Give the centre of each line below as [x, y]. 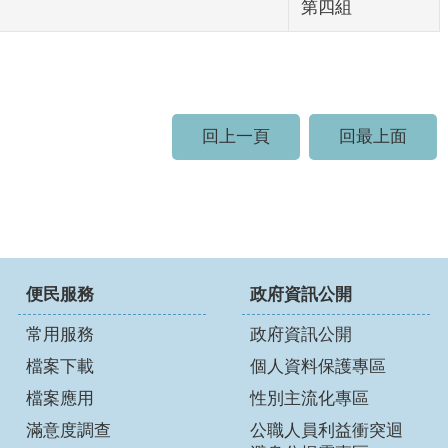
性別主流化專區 [309, 398]
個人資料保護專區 [318, 366]
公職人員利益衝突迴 [326, 430]
